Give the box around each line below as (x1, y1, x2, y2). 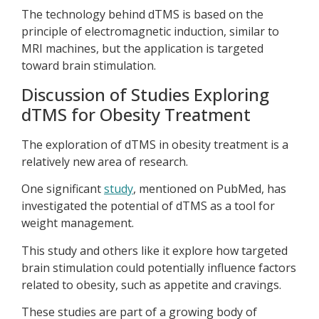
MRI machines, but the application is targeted (21, 41, 263, 57)
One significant (21, 181, 104, 197)
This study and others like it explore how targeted (21, 242, 288, 258)
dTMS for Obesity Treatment (21, 102, 251, 126)
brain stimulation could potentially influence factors (21, 259, 296, 276)
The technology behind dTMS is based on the (21, 6, 263, 23)
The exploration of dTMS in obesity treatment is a (21, 136, 288, 152)
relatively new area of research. (21, 153, 188, 169)
